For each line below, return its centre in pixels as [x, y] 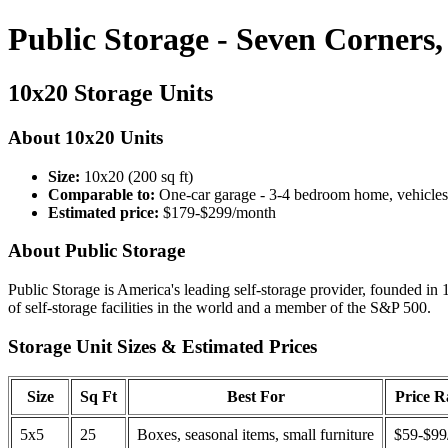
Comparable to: [101, 194]
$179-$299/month [217, 212]
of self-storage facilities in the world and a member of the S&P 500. [219, 307]
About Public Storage [96, 251]
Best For [255, 397]
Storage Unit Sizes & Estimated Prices [162, 346]
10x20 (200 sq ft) [136, 176]
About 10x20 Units [85, 137]
